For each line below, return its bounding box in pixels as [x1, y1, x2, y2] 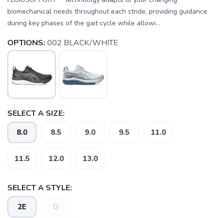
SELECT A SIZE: [7, 108, 65, 119]
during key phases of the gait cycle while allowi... [7, 18, 160, 28]
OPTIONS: [7, 37, 45, 49]
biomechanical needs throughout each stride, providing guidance [7, 7, 207, 17]
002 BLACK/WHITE [47, 37, 118, 49]
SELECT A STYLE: [7, 182, 72, 194]
